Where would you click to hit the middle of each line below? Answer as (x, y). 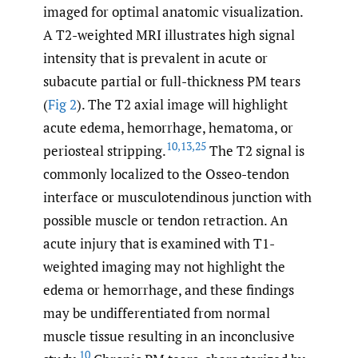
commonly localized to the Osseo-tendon (166, 173)
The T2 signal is (255, 150)
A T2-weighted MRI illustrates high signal (169, 34)
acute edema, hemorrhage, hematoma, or (168, 127)
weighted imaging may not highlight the (164, 266)
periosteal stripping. (105, 150)
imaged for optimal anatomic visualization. (173, 11)
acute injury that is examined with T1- (159, 243)
